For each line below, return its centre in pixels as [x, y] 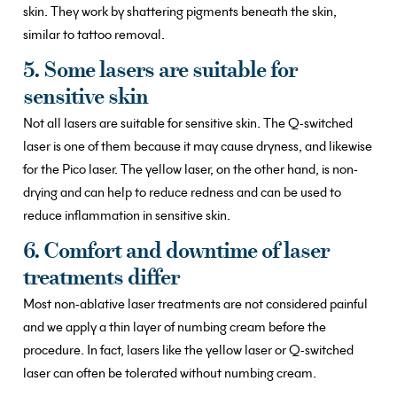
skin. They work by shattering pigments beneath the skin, [180, 12]
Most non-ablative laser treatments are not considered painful [195, 304]
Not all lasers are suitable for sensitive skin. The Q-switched [188, 124]
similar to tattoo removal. [94, 35]
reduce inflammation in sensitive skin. [127, 216]
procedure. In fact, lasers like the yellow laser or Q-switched [188, 350]
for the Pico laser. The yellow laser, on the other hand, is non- [191, 170]
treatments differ [101, 279]
